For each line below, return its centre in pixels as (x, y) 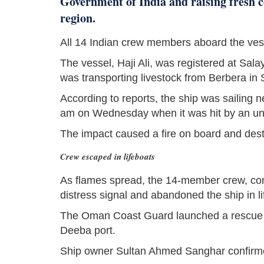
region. (78, 18)
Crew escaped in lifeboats (108, 157)
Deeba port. (88, 231)
